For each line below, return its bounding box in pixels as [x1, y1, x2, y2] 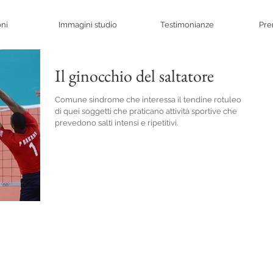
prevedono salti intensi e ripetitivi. [55, 118, 178, 127]
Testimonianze [160, 20, 214, 29]
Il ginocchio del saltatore [55, 65, 214, 87]
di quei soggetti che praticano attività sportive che [55, 107, 237, 116]
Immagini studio [58, 20, 117, 29]
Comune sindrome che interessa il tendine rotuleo [55, 95, 241, 104]
